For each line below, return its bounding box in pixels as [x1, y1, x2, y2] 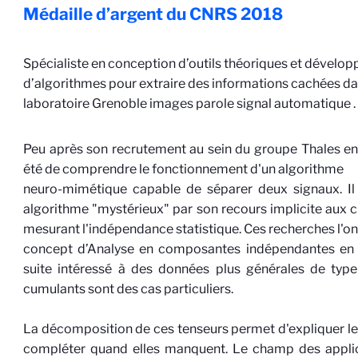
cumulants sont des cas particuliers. [23, 281, 234, 296]
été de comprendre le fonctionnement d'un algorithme [23, 161, 347, 177]
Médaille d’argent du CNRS [23, 4, 241, 24]
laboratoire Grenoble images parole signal [23, 96, 272, 111]
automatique [272, 96, 352, 111]
